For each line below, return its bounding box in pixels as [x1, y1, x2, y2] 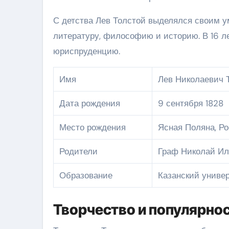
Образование [59, 169, 113, 181]
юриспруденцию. [53, 45, 120, 57]
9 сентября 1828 [158, 97, 224, 109]
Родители [59, 145, 98, 157]
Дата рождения [59, 97, 121, 109]
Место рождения [59, 121, 126, 133]
